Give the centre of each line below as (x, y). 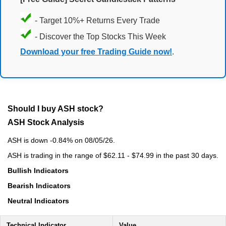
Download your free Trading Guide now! (96, 52)
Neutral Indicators (38, 201)
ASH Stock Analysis (46, 122)
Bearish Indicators (39, 185)
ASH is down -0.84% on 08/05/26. (61, 140)
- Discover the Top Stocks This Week (99, 37)
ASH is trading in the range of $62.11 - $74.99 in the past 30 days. (113, 155)
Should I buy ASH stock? (55, 108)
